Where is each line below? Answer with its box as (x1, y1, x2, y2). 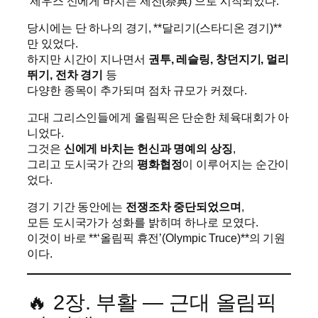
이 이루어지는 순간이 (182, 158, 290, 171)
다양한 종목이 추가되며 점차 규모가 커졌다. (27, 83, 247, 97)
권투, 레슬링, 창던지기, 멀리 (148, 52, 290, 65)
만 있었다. (27, 36, 78, 50)
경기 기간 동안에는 (27, 200, 126, 214)
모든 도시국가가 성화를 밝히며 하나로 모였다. (27, 216, 258, 229)
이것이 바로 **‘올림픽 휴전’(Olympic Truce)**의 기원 (27, 231, 286, 245)
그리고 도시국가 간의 (27, 158, 137, 171)
